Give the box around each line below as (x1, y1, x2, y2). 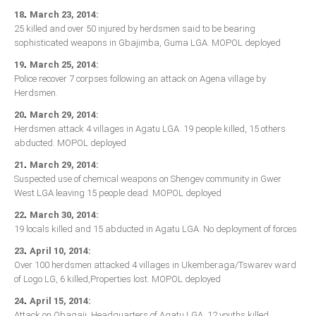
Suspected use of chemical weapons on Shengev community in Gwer (14, 174, 281, 185)
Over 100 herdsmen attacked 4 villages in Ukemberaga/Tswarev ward (14, 260, 296, 271)
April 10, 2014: (30, 245, 91, 257)
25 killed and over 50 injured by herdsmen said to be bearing (14, 23, 255, 35)
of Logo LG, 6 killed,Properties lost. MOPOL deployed (14, 274, 221, 285)
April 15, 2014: (30, 296, 91, 307)
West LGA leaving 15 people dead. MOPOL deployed (14, 188, 221, 199)
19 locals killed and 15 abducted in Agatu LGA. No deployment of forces (14, 224, 297, 235)
